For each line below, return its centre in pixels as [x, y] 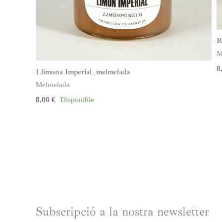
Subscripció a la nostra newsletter [122, 212]
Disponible [77, 99]
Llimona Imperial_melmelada [83, 72]
